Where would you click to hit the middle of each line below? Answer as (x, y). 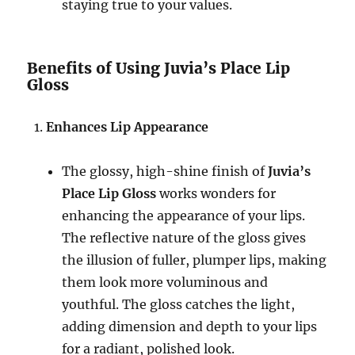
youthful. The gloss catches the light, (179, 304)
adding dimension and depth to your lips (190, 326)
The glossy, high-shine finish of (165, 171)
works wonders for (216, 193)
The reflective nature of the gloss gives (184, 238)
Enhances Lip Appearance (128, 127)
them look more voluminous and (165, 282)
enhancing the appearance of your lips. (184, 216)
